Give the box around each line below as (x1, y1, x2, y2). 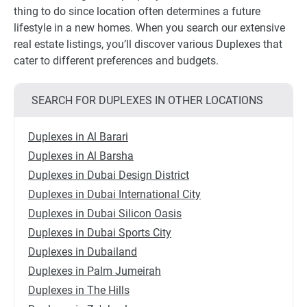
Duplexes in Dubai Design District (28, 168, 189, 182)
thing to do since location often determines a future (14, 4, 260, 18)
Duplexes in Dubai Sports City (28, 225, 171, 239)
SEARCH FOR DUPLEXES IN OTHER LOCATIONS (32, 93, 263, 107)
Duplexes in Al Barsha (28, 149, 134, 162)
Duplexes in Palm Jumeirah (28, 264, 161, 278)
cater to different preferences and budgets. (14, 53, 219, 67)
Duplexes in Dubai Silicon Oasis (28, 206, 182, 220)
